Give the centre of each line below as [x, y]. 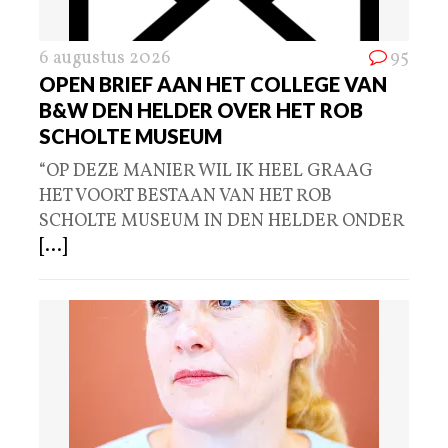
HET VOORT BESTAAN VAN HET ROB [185, 197]
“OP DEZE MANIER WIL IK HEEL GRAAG [206, 172]
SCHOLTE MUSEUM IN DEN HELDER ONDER [221, 222]
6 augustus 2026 [105, 59]
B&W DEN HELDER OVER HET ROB [201, 110]
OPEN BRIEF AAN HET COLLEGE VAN [213, 84]
